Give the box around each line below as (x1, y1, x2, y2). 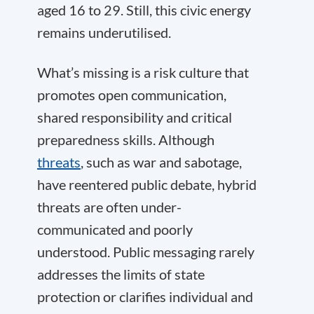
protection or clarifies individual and (37, 288, 253, 305)
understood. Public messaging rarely (37, 243, 254, 260)
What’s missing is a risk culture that (37, 64, 249, 81)
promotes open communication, (37, 86, 226, 103)
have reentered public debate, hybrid (37, 176, 257, 193)
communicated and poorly (37, 221, 193, 238)
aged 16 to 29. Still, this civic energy (37, 1, 251, 18)
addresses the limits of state (37, 266, 205, 282)
